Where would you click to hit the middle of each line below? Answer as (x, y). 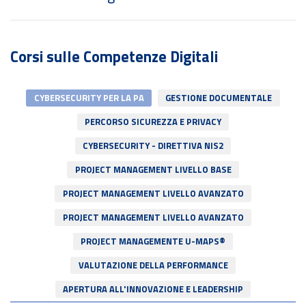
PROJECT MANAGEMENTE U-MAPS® (153, 259)
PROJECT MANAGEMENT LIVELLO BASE (153, 187)
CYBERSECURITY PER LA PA (89, 115)
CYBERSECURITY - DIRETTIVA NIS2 (153, 163)
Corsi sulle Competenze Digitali (114, 74)
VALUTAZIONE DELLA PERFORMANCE (153, 282)
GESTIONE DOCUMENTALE (219, 115)
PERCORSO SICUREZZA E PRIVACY (153, 139)
